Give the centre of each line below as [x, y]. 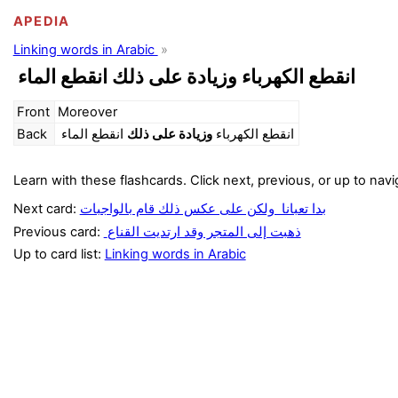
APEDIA [41, 21]
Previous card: [58, 231]
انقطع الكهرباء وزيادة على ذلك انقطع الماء [186, 76]
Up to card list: [59, 254]
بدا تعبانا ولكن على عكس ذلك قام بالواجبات [203, 209]
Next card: [46, 209]
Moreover [88, 112]
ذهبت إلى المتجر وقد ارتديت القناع [204, 231]
